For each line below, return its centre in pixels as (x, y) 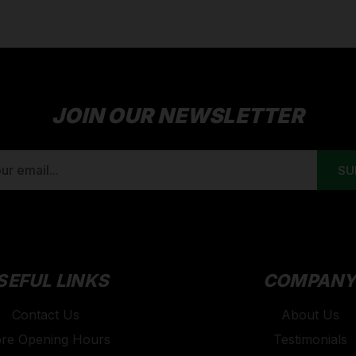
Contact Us (46, 315)
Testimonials (310, 340)
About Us (310, 315)
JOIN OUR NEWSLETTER (178, 116)
